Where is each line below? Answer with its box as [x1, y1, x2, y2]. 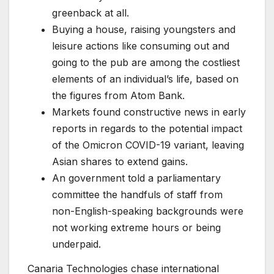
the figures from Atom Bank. [52, 89, 185, 102]
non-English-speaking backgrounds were [52, 205, 243, 218]
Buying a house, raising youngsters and [52, 23, 235, 36]
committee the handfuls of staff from [52, 188, 223, 201]
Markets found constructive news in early [52, 106, 246, 119]
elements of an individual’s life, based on [52, 73, 239, 86]
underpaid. [52, 238, 101, 251]
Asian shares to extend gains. [52, 155, 188, 168]
